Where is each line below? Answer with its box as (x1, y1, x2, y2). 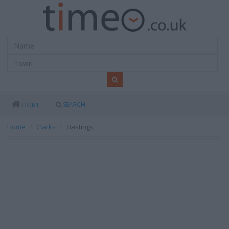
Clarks (36, 122, 56, 131)
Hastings (66, 122, 94, 131)
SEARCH (63, 100, 85, 109)
